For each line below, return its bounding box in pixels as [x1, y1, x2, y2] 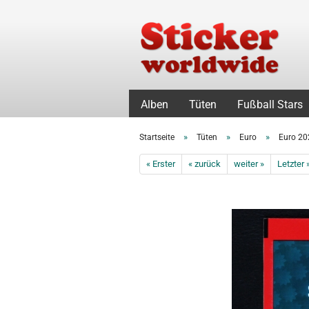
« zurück [188, 159, 221, 169]
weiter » [234, 159, 264, 169]
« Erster [146, 159, 175, 169]
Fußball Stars [237, 98, 303, 111]
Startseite [139, 132, 175, 142]
